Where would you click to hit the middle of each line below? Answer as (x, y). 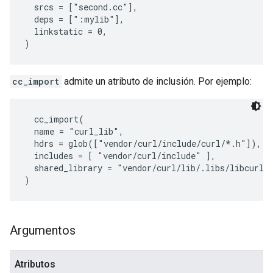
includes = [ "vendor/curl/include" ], (120, 156)
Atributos (35, 264)
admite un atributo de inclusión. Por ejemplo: (157, 81)
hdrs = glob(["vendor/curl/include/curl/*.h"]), (143, 144)
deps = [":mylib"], (74, 19)
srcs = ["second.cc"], (81, 7)
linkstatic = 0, (66, 31)
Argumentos (43, 230)
